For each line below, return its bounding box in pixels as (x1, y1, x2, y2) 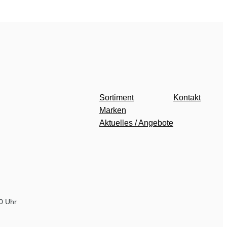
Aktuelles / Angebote (99, 118, 173, 127)
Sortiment (99, 93, 134, 102)
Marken (99, 105, 126, 115)
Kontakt (173, 93, 201, 102)
